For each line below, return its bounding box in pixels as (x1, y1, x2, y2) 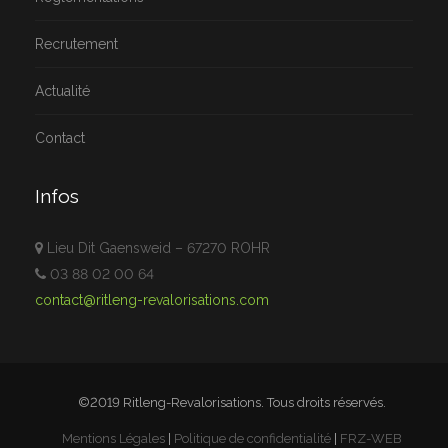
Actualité (35, 83, 90, 99)
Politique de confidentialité (173, 431, 331, 446)
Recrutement (35, 36, 118, 52)
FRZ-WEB (339, 431, 402, 446)
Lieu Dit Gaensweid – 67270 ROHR (43, 240, 270, 256)
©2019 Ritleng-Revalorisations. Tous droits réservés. (77, 395, 386, 410)
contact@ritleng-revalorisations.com (35, 292, 269, 308)
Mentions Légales (61, 431, 165, 446)
